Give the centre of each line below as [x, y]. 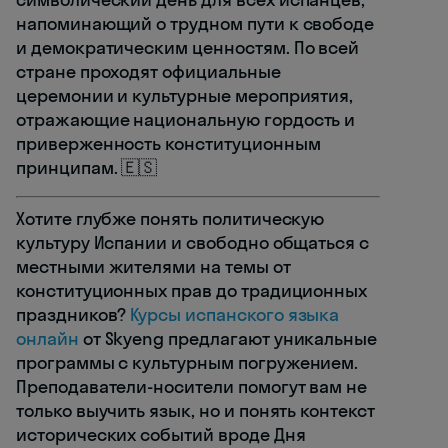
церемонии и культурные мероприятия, [185, 96]
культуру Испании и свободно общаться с [193, 243]
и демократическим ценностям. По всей [188, 48]
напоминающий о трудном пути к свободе [195, 24]
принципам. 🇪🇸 [87, 168]
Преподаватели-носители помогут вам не [192, 387]
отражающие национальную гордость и [186, 120]
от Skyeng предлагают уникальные [228, 339]
